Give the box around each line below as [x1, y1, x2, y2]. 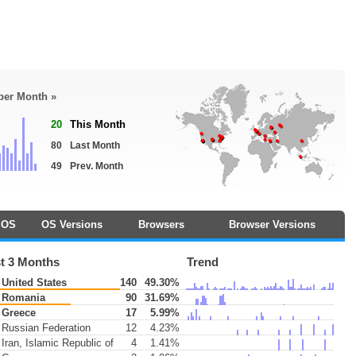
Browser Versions [229, 219, 315, 230]
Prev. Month [70, 161, 123, 172]
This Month [70, 118, 126, 130]
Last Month [70, 140, 120, 151]
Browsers [137, 219, 184, 230]
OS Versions [41, 219, 103, 230]
